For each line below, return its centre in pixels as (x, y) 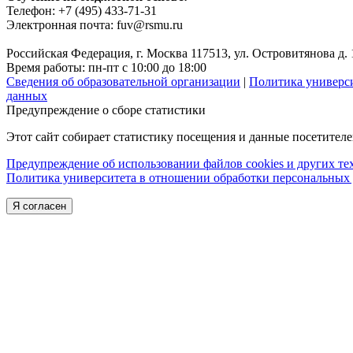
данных (27, 95)
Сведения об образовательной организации (123, 81)
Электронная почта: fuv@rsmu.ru (95, 24)
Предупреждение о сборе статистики (106, 110)
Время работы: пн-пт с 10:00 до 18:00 (106, 67)
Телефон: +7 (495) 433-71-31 (82, 10)
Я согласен (39, 206)
